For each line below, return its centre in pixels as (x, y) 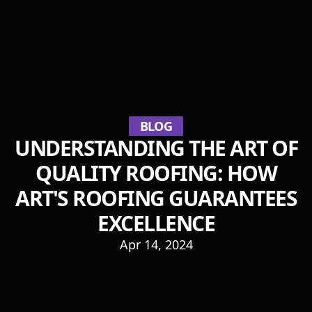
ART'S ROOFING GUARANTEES (156, 198)
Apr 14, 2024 (156, 244)
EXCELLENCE (156, 223)
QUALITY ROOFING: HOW (156, 173)
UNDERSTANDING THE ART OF (156, 148)
